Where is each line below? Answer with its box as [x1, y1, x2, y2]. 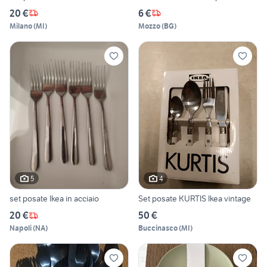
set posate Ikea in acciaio [10, 193, 99, 204]
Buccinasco [138, 223, 178, 233]
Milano [10, 21, 32, 30]
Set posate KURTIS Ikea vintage [138, 193, 251, 204]
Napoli [10, 223, 32, 233]
